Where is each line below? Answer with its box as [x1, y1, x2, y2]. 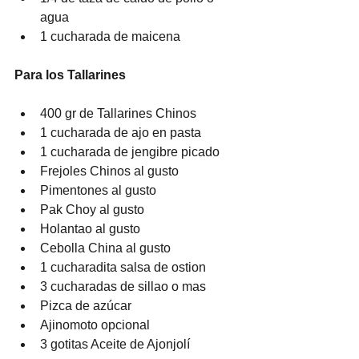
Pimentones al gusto [40, 183, 156, 197]
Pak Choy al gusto [40, 202, 144, 216]
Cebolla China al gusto [40, 240, 171, 255]
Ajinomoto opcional [40, 317, 150, 332]
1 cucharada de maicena [40, 29, 180, 43]
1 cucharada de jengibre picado [40, 144, 220, 159]
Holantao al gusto [40, 221, 140, 236]
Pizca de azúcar [40, 298, 131, 313]
